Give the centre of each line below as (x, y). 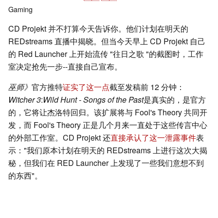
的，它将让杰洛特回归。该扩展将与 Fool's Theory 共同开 (108, 112)
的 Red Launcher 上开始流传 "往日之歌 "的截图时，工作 (106, 54)
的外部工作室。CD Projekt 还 (59, 138)
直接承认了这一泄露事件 (153, 138)
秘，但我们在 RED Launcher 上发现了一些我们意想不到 (106, 163)
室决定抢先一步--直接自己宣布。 (65, 67)
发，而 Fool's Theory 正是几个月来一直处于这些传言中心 (108, 125)
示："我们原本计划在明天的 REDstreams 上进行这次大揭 (108, 150)
